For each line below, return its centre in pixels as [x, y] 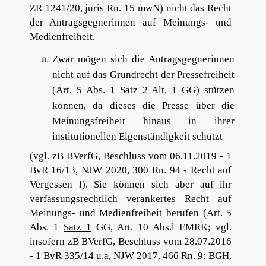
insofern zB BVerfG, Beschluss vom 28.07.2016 [131, 242]
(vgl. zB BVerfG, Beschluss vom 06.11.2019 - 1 [131, 156]
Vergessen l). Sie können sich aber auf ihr [131, 185]
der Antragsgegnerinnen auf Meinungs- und [131, 22]
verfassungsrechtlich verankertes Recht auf [131, 199]
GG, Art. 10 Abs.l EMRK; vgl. [162, 227]
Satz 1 [77, 227]
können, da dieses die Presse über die [144, 105]
